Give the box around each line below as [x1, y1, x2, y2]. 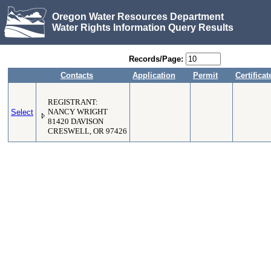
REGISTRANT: [48, 98, 98, 106]
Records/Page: [129, 54, 183, 64]
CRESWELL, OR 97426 [48, 127, 127, 135]
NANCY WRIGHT [48, 108, 108, 116]
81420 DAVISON [48, 117, 103, 126]
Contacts [60, 71, 93, 80]
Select [11, 108, 33, 117]
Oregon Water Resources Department [52, 11, 224, 22]
